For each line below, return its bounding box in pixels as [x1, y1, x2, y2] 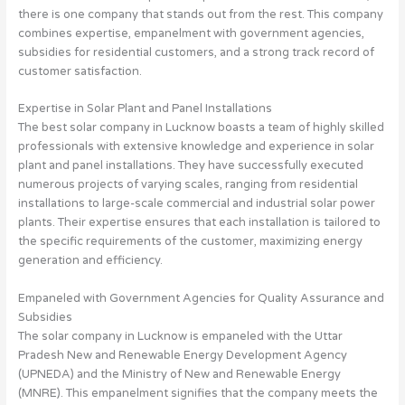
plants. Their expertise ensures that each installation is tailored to [17, 215, 381, 231]
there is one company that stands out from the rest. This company [17, 6, 383, 22]
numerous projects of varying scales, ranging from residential [17, 177, 358, 193]
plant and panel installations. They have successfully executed [17, 158, 363, 174]
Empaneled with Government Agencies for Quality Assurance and [17, 290, 384, 306]
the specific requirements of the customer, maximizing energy [17, 234, 363, 250]
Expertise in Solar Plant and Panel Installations [17, 101, 272, 117]
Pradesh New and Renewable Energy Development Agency [17, 347, 347, 363]
